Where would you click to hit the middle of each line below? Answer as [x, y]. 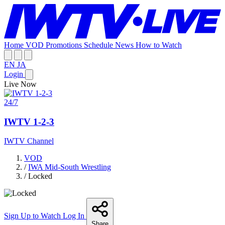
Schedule [99, 45]
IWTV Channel [29, 141]
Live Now [20, 84]
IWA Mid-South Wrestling [70, 167]
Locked [40, 176]
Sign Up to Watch [33, 216]
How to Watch [159, 45]
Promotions [65, 45]
